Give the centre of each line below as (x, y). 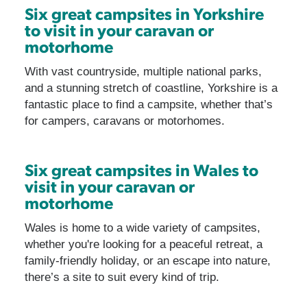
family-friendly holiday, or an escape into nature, (147, 261)
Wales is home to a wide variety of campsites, (142, 228)
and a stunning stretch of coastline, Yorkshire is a (151, 88)
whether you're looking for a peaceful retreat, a (143, 245)
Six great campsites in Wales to (141, 170)
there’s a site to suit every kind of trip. (122, 278)
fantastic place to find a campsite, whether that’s (148, 105)
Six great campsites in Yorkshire (144, 13)
